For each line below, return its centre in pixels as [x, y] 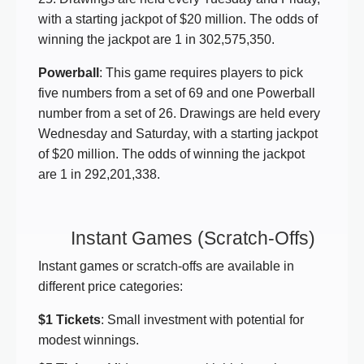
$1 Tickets [69, 320]
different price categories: [110, 287]
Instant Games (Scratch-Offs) [193, 238]
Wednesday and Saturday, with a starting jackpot [178, 134]
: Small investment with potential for [202, 320]
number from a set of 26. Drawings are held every [179, 114]
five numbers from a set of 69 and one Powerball [177, 93]
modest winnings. [89, 340]
